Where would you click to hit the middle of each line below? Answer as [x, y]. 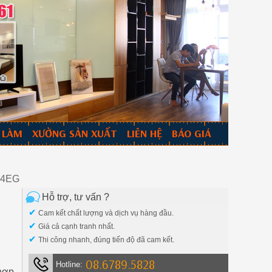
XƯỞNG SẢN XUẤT [75, 133]
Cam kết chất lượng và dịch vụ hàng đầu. [105, 213]
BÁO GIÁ [192, 133]
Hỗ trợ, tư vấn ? [76, 197]
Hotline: [70, 264]
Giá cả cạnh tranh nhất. [76, 226]
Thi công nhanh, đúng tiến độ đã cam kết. [106, 240]
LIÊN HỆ [144, 133]
